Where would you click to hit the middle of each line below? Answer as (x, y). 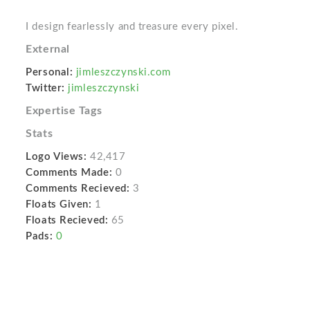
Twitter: (45, 88)
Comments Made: (69, 172)
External (48, 49)
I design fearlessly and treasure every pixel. (132, 26)
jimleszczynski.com (124, 72)
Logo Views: (56, 156)
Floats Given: (59, 204)
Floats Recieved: (67, 220)
